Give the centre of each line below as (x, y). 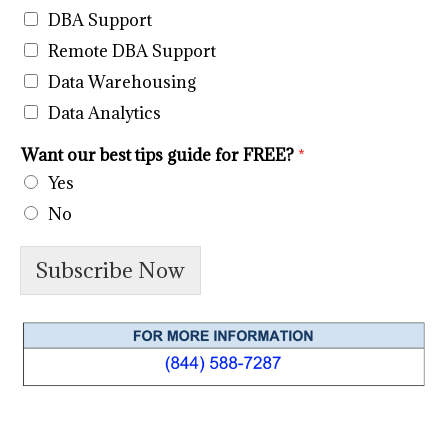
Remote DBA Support (132, 51)
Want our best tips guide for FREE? (159, 155)
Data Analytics (104, 113)
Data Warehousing (122, 82)
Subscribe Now (110, 271)
